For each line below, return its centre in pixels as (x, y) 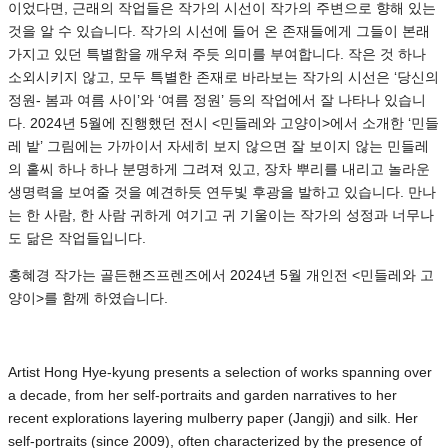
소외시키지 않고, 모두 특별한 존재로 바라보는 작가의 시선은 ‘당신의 (223, 76)
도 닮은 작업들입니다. (77, 237)
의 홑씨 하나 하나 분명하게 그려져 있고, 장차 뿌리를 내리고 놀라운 (219, 168)
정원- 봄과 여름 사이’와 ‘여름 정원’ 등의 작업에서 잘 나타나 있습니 (217, 99)
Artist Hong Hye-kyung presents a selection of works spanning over (220, 371)
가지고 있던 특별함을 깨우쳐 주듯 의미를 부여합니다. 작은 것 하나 (217, 53)
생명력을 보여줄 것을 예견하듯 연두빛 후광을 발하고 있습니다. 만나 (222, 191)
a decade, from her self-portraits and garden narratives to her (202, 394)
